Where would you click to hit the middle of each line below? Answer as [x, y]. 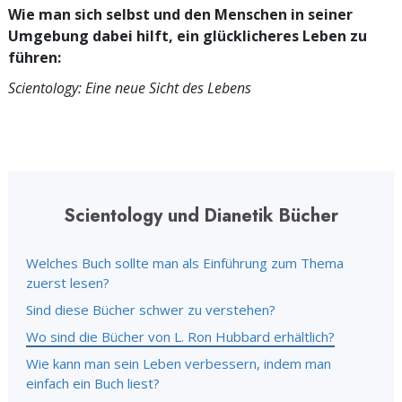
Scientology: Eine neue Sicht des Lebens [130, 88]
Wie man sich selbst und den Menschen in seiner [180, 14]
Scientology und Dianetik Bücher [201, 216]
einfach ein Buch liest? [93, 383]
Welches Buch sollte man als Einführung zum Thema [185, 263]
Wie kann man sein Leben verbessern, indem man [179, 363]
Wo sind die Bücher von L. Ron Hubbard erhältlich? [180, 336]
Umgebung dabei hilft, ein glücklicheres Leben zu [188, 36]
